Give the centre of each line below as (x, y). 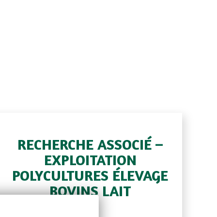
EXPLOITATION (90, 160)
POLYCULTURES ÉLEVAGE (90, 175)
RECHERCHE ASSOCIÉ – (90, 144)
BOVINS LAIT (90, 191)
